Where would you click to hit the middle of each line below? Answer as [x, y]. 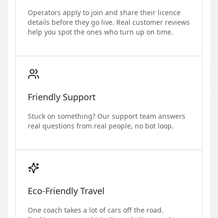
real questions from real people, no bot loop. [101, 126]
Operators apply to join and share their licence [104, 12]
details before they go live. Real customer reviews [109, 22]
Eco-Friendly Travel [66, 191]
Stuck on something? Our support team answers [107, 116]
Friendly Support [62, 97]
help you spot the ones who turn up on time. [100, 32]
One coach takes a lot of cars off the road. [96, 210]
